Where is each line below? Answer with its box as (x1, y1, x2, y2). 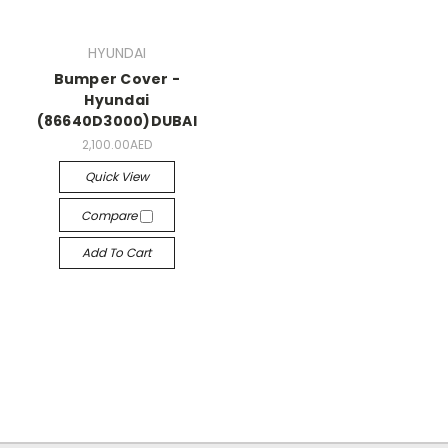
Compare (80, 207, 140, 224)
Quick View (84, 168, 149, 185)
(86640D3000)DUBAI (36, 111, 197, 132)
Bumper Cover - (53, 69, 180, 90)
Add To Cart (82, 244, 152, 261)
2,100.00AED (81, 136, 152, 153)
